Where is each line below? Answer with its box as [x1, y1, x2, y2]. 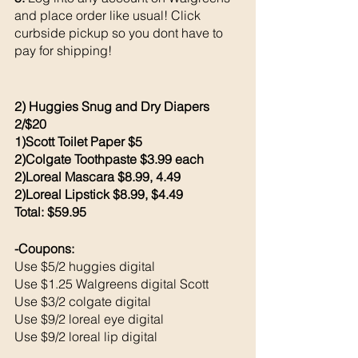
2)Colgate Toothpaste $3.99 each [14, 150, 207, 167]
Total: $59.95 [14, 203, 86, 220]
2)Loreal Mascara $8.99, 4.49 [14, 168, 181, 185]
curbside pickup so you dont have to [14, 24, 226, 41]
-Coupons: [14, 240, 78, 257]
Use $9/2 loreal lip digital [14, 328, 161, 344]
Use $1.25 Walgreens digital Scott [14, 275, 209, 292]
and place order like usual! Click [14, 6, 204, 23]
